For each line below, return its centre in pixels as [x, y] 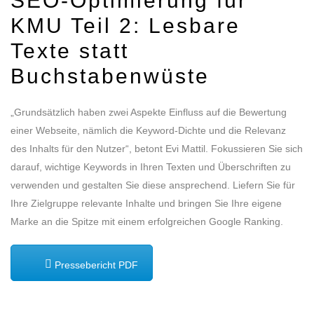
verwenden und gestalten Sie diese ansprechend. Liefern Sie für [153, 185]
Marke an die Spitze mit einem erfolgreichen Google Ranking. [147, 221]
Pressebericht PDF [95, 265]
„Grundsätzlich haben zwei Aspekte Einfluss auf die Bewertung [149, 112]
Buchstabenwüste [110, 76]
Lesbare [191, 25]
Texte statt [70, 50]
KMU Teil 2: [76, 25]
